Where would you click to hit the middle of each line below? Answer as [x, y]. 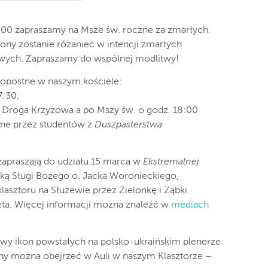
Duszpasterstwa [128, 125]
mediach [189, 205]
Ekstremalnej [171, 162]
